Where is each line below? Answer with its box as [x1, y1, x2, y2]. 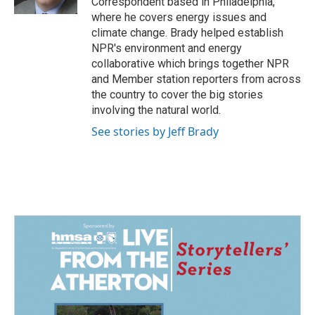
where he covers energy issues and [91, 11, 266, 24]
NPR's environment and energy [91, 41, 242, 55]
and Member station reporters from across [91, 72, 301, 86]
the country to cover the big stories [91, 88, 263, 101]
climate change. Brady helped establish [91, 26, 283, 39]
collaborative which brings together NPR [91, 57, 289, 70]
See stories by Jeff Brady [91, 124, 219, 139]
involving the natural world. [91, 103, 221, 117]
